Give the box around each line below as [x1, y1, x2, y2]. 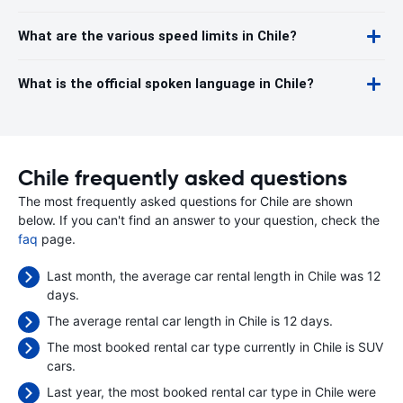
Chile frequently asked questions [18, 165, 347, 192]
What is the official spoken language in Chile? [18, 76, 314, 92]
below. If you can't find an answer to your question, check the [18, 212, 380, 228]
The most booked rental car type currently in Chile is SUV [47, 339, 383, 354]
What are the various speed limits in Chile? [18, 28, 297, 44]
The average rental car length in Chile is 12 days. [47, 313, 333, 328]
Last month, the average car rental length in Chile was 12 [47, 268, 381, 283]
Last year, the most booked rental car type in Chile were [47, 384, 376, 399]
